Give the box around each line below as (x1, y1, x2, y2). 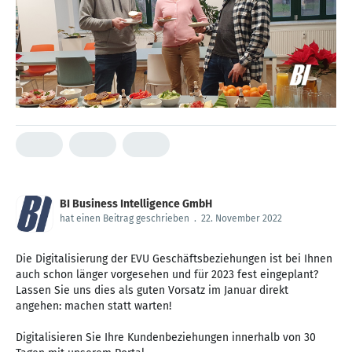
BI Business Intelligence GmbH (60, 197, 212, 211)
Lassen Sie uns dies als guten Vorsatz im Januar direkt (16, 284, 288, 298)
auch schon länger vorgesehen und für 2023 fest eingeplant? (16, 268, 318, 282)
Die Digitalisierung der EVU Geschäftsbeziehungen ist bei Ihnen (16, 252, 332, 266)
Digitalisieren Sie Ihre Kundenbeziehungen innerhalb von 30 (16, 331, 316, 345)
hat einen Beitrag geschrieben (60, 213, 189, 225)
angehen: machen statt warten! (16, 299, 171, 313)
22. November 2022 (201, 213, 282, 225)
